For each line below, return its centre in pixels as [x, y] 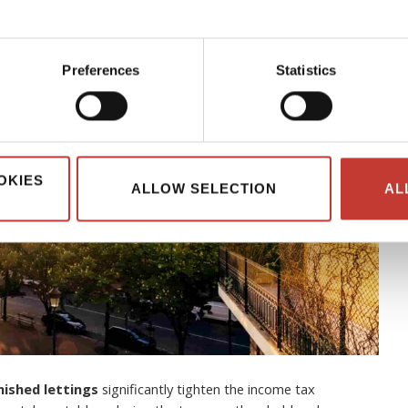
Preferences [101, 70]
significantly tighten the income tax [207, 388]
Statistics [306, 70]
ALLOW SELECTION [204, 189]
